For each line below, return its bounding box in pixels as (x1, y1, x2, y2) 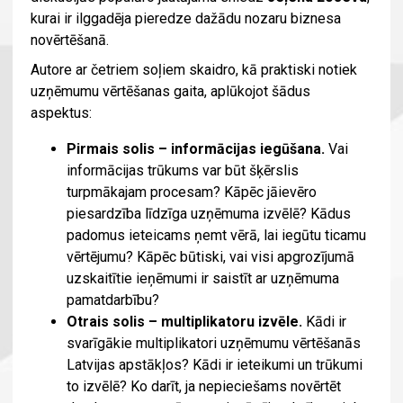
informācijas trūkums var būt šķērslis (66, 162, 299, 180)
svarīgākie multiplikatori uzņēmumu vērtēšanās (66, 335, 361, 353)
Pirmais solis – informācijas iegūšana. (66, 140, 325, 158)
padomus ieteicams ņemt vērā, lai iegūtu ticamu (66, 227, 366, 245)
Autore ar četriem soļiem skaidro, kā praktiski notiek (30, 61, 357, 79)
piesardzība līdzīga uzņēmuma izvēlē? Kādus (66, 205, 351, 223)
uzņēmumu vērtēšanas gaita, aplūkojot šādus (30, 83, 310, 101)
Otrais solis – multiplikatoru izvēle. (66, 313, 302, 331)
